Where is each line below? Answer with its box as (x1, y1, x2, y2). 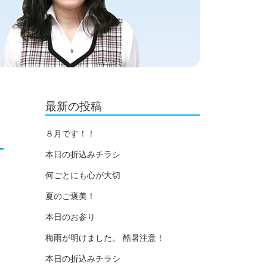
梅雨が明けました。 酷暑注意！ (45, 232, 164, 243)
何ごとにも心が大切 (45, 170, 120, 181)
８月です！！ (45, 128, 95, 139)
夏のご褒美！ (45, 191, 95, 201)
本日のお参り (45, 212, 95, 222)
